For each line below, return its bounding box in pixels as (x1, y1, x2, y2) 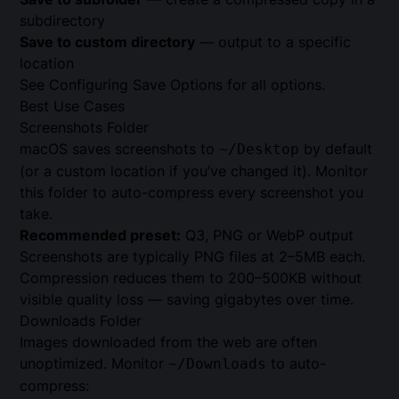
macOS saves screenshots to (20, 139, 220, 158)
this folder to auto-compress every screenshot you (20, 183, 364, 201)
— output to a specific (195, 32, 352, 51)
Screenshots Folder (20, 118, 150, 136)
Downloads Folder (20, 311, 142, 330)
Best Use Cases (20, 96, 126, 115)
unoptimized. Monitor (20, 354, 169, 372)
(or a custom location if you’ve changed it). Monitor (20, 161, 369, 180)
